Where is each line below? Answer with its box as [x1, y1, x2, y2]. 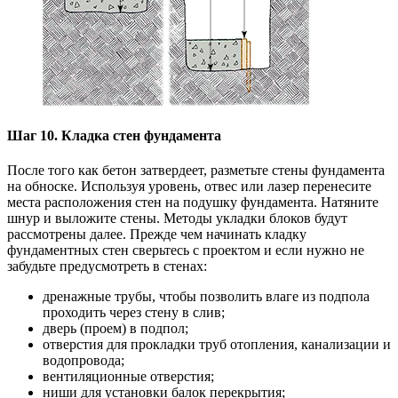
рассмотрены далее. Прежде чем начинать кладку [7, 227, 306, 243]
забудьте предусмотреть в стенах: [7, 259, 207, 275]
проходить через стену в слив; [43, 305, 225, 321]
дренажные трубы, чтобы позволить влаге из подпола [43, 289, 370, 305]
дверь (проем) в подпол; [43, 321, 188, 337]
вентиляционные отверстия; [43, 369, 214, 385]
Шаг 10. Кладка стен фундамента [7, 127, 221, 143]
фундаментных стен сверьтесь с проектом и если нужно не [7, 243, 364, 259]
